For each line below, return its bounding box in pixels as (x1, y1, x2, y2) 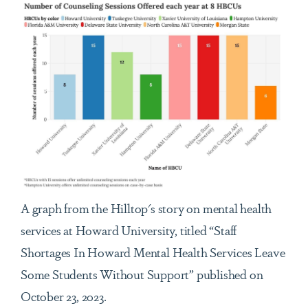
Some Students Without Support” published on (21, 264, 263, 283)
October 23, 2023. (21, 286, 112, 305)
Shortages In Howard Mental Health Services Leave (21, 242, 285, 261)
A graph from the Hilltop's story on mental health (21, 198, 272, 217)
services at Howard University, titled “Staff (21, 220, 237, 239)
